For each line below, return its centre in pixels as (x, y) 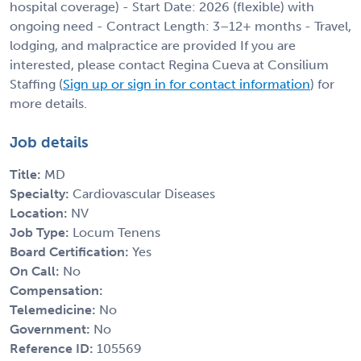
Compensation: (56, 290)
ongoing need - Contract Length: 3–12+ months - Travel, (180, 26)
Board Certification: (71, 251)
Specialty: (41, 193)
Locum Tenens (116, 232)
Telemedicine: (54, 309)
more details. (48, 103)
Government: (52, 329)
